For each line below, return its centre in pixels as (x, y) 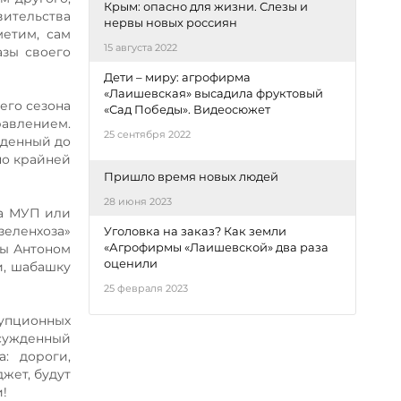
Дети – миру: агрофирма (178, 77)
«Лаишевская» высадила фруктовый (214, 93)
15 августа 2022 (141, 47)
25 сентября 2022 (148, 134)
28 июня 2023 (138, 201)
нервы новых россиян (171, 22)
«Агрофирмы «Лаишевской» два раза (217, 247)
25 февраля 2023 (146, 288)
